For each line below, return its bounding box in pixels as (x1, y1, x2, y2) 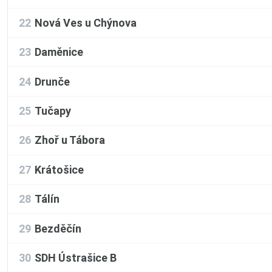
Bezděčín (35, 222, 81, 235)
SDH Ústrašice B (35, 251, 117, 264)
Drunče (35, 75, 70, 88)
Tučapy (35, 104, 71, 118)
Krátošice (35, 163, 84, 176)
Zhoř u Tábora (35, 134, 105, 147)
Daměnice (35, 46, 83, 59)
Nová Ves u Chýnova (35, 16, 137, 29)
